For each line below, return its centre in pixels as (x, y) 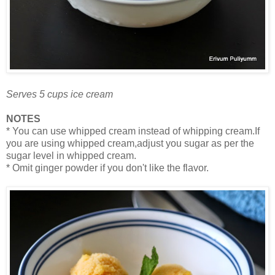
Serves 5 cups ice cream (60, 95)
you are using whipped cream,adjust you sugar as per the (130, 144)
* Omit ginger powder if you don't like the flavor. (107, 168)
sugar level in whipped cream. (71, 156)
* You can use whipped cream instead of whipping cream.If (133, 131)
